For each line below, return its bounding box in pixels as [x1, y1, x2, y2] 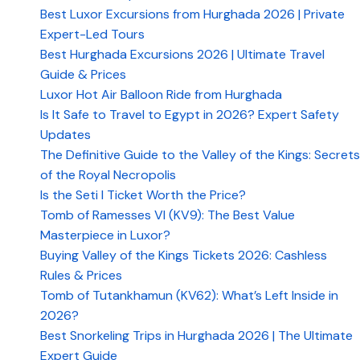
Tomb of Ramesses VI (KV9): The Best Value [40, 207, 295, 223]
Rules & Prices [40, 267, 122, 284]
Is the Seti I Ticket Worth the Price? [40, 186, 246, 203]
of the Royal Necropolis [40, 166, 176, 183]
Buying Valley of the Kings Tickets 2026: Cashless [40, 247, 327, 264]
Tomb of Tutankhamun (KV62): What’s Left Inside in [40, 287, 338, 304]
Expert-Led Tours [40, 26, 145, 43]
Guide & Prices [40, 66, 126, 83]
